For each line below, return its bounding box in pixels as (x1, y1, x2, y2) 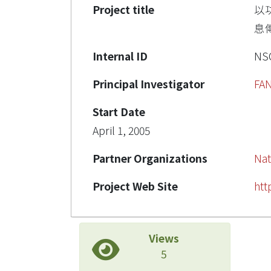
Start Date (93, 104, 145, 119)
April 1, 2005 (93, 123, 150, 138)
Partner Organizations (93, 151, 207, 166)
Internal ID (93, 48, 148, 64)
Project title (93, 2, 154, 17)
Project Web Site (93, 178, 178, 194)
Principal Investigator (93, 76, 204, 91)
